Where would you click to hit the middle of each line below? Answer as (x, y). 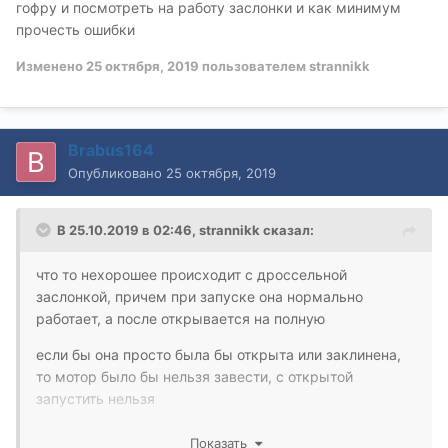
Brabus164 (111, 149)
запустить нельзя (95, 398)
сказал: (287, 229)
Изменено (51, 65)
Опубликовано (117, 172)
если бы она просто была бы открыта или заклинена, (218, 354)
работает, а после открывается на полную (180, 318)
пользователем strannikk (284, 65)
